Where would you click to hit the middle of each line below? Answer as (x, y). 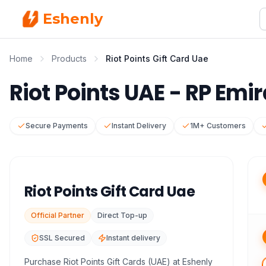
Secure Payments (57, 126)
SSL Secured (62, 238)
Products (69, 58)
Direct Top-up (122, 215)
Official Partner (58, 215)
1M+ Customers (218, 126)
